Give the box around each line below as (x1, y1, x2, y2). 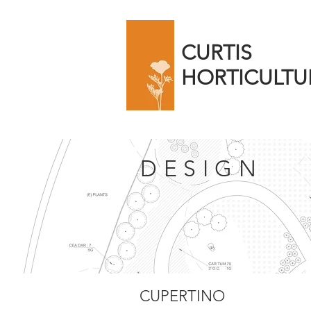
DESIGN (140, 155, 263, 182)
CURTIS (181, 40, 252, 65)
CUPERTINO (140, 287, 225, 305)
